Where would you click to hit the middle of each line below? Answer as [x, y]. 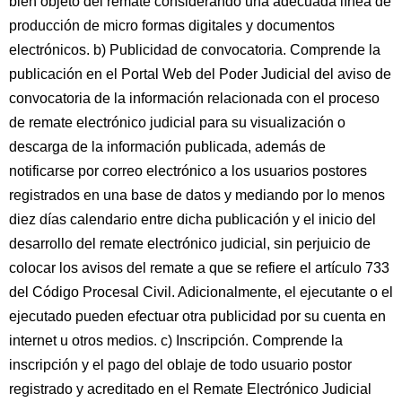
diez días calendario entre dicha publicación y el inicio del [192, 219]
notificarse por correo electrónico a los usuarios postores [188, 171]
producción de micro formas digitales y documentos [172, 26]
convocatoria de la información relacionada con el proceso [194, 98]
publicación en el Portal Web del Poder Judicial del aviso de [200, 74]
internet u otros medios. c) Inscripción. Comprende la [176, 341]
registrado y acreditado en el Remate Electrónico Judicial [190, 389]
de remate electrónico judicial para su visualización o [177, 122]
